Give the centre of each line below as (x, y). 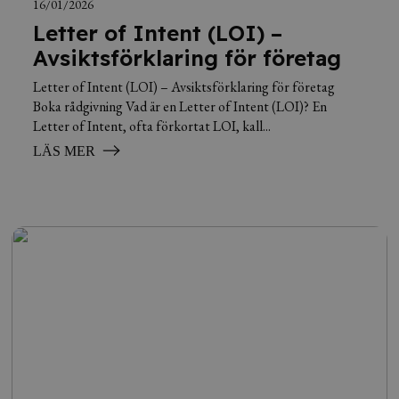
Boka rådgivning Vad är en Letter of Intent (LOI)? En (180, 106)
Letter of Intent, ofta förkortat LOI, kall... (152, 126)
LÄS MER (65, 151)
